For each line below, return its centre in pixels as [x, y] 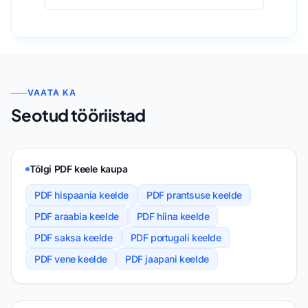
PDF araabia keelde [77, 217]
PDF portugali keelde [176, 238]
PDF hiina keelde [173, 217]
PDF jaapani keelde [167, 259]
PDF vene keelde [71, 259]
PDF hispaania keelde [81, 195]
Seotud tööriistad [78, 115]
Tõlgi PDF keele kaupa [79, 169]
